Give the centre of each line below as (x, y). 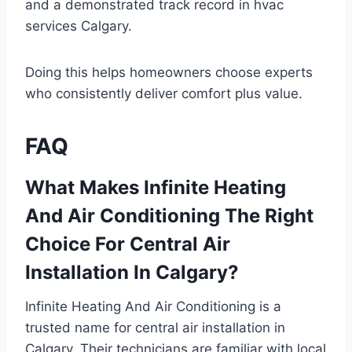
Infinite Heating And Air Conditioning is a (153, 306)
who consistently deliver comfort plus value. (164, 93)
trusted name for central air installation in (155, 327)
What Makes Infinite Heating (156, 187)
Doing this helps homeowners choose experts (169, 72)
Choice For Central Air (128, 244)
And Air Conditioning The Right (169, 215)
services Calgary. (79, 26)
